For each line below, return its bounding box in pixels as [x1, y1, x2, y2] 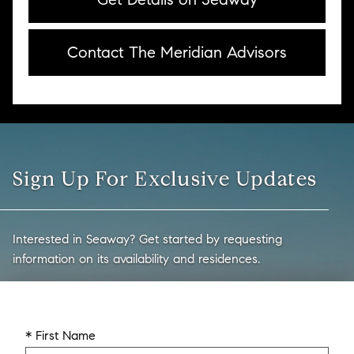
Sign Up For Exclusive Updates [13, 166, 318, 191]
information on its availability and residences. [13, 251, 260, 266]
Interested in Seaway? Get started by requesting [13, 232, 282, 247]
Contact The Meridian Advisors [67, 42, 287, 62]
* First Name [25, 328, 96, 343]
